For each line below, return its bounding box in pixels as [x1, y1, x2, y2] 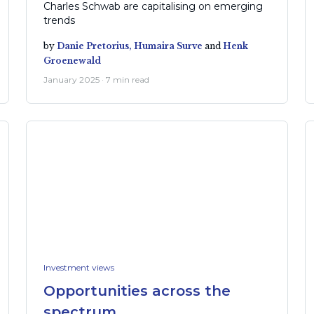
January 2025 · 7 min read [43, 74, 149, 85]
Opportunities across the [43, 282, 231, 299]
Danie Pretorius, [56, 41, 134, 52]
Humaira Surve [133, 41, 203, 52]
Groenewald [43, 55, 101, 67]
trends [43, 14, 75, 27]
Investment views [43, 261, 114, 273]
